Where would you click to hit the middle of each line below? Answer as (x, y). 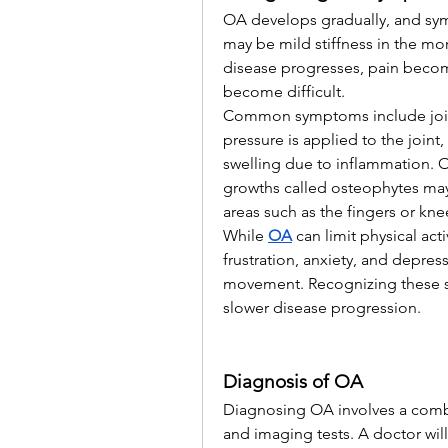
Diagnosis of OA (293, 382)
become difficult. (284, 92)
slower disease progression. (322, 308)
